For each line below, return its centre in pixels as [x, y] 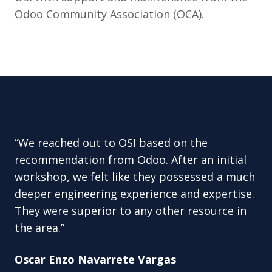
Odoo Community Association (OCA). [109, 14]
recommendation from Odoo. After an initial [131, 160]
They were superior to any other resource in [131, 211]
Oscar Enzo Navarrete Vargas [95, 259]
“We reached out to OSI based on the [111, 143]
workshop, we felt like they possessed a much [135, 177]
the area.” [39, 228]
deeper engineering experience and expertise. [134, 194]
